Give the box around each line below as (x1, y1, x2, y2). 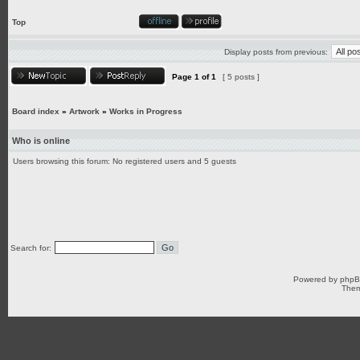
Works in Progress (109, 107, 182, 116)
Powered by (293, 275, 340, 284)
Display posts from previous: (224, 47, 328, 56)
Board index (12, 107, 59, 116)
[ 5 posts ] (220, 72, 262, 81)
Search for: (10, 243, 51, 252)
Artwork (69, 107, 100, 116)
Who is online (12, 136, 70, 145)
